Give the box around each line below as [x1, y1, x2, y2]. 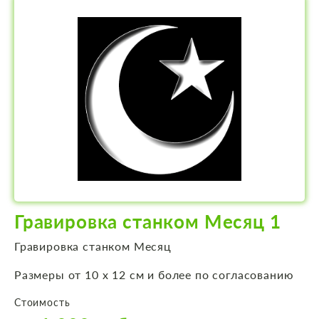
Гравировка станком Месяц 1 [14, 210, 281, 234]
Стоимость [14, 296, 70, 309]
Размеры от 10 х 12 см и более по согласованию [14, 268, 294, 282]
